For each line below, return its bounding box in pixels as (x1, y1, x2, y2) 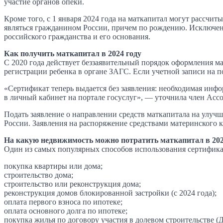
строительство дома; (4, 170, 73, 179)
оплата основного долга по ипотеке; (4, 206, 127, 215)
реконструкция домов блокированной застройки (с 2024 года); (4, 188, 217, 197)
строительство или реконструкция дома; (4, 179, 141, 188)
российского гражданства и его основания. (4, 32, 150, 41)
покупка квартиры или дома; (4, 161, 103, 170)
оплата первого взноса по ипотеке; (4, 197, 122, 206)
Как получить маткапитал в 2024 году (4, 49, 141, 58)
